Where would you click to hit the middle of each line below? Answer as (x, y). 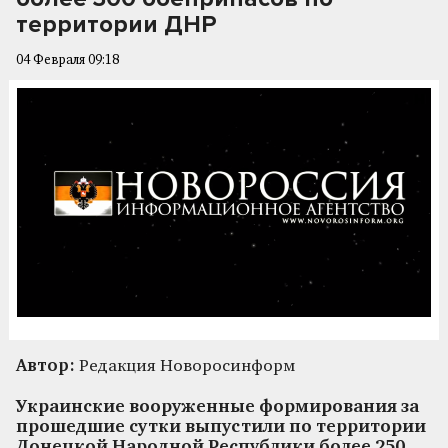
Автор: (45, 366)
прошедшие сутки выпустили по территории (221, 427)
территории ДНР (116, 24)
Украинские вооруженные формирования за (217, 407)
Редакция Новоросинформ (185, 366)
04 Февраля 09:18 (67, 60)
